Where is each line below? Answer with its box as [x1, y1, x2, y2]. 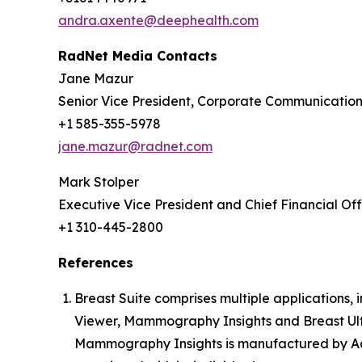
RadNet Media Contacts [58, 48, 217, 65]
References [58, 255, 133, 271]
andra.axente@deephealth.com [58, 12, 259, 29]
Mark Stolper [58, 174, 139, 191]
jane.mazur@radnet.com [58, 138, 213, 155]
